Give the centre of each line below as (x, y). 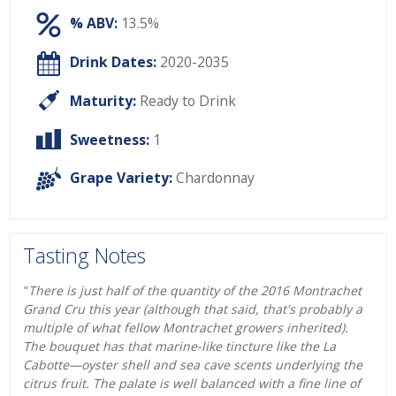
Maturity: (103, 101)
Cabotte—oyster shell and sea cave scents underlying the (193, 364)
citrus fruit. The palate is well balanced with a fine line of (192, 383)
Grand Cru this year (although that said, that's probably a (193, 308)
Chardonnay (215, 178)
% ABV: (94, 23)
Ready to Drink (188, 101)
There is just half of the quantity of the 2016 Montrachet (195, 290)
